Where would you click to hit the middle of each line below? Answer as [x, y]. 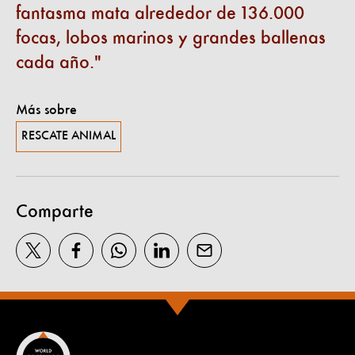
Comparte [55, 212]
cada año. [55, 63]
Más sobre [46, 110]
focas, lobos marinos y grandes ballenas [171, 38]
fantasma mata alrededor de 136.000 [160, 14]
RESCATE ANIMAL [69, 136]
